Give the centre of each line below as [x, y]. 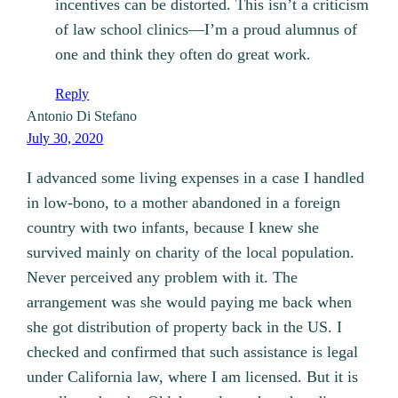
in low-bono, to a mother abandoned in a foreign [184, 203]
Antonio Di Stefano [82, 116]
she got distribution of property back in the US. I [185, 327]
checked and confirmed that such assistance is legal [193, 352]
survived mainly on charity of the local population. [191, 253]
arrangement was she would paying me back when [190, 302]
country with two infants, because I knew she [173, 228]
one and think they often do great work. [183, 55]
